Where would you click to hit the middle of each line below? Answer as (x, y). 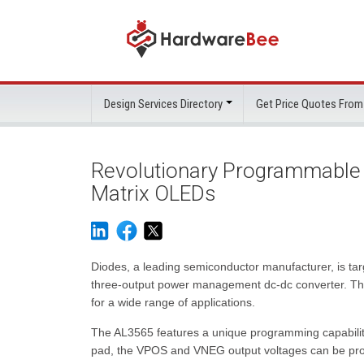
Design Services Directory (163, 104)
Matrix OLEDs (154, 193)
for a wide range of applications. (173, 302)
